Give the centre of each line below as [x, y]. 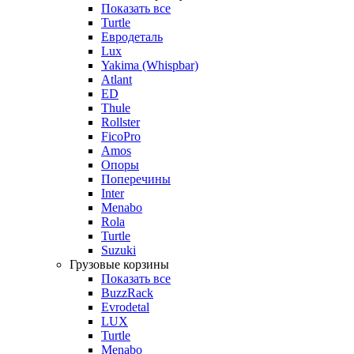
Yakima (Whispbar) [150, 65]
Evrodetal [125, 307]
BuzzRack [127, 292]
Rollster [121, 122]
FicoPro [121, 136]
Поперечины [136, 179]
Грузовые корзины [119, 264]
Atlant [117, 79]
